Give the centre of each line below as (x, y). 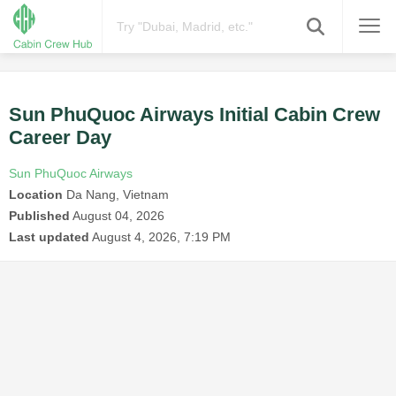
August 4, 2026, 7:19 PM (161, 237)
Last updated (49, 237)
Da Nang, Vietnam (116, 195)
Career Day (60, 138)
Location (36, 195)
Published (39, 216)
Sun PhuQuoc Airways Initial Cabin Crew (194, 115)
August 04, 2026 (118, 216)
